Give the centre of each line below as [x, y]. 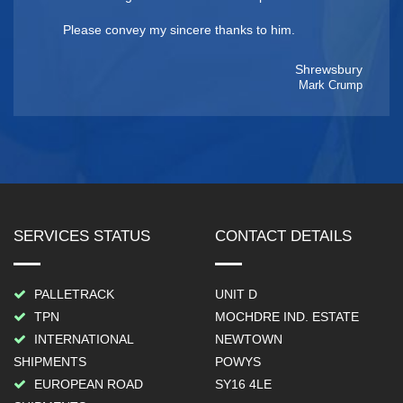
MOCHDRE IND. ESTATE [287, 317]
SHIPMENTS [50, 362]
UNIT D [236, 294]
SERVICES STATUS [82, 236]
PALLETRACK [72, 294]
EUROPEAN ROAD [87, 384]
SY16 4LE [243, 384]
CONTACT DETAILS [283, 236]
